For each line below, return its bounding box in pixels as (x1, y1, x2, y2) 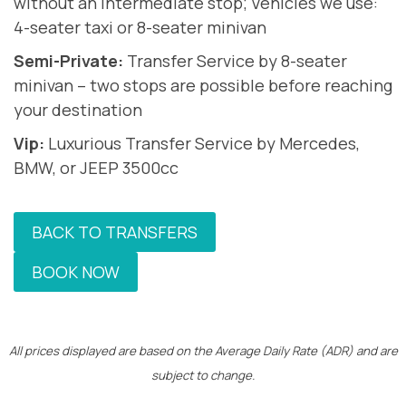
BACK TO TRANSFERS (32, 221, 198, 244)
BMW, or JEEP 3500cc (14, 157, 179, 179)
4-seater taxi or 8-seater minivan (14, 16, 266, 39)
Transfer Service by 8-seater (123, 50, 347, 72)
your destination (14, 99, 142, 121)
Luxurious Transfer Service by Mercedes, (48, 132, 360, 155)
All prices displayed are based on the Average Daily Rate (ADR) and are (8, 343, 398, 360)
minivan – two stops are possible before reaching (14, 74, 392, 97)
